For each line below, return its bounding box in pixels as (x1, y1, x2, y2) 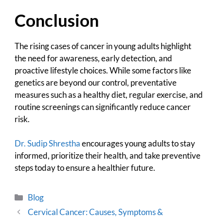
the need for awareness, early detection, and (15, 53, 172, 63)
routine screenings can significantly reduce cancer (15, 101, 191, 112)
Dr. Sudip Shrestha (15, 138, 80, 149)
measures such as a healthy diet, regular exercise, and (15, 89, 203, 100)
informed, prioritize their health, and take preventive (15, 150, 200, 161)
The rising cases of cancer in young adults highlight (15, 40, 191, 51)
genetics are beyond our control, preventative (15, 77, 177, 88)
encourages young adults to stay (80, 138, 195, 149)
